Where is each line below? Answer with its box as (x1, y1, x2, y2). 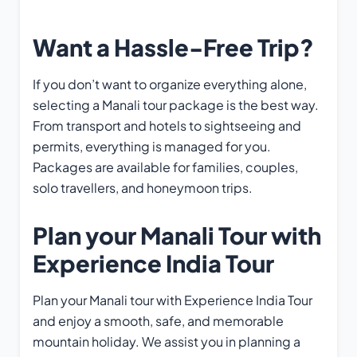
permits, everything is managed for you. (33, 137, 271, 155)
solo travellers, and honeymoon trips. (33, 178, 253, 196)
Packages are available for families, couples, (33, 158, 298, 175)
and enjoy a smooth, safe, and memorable (33, 312, 284, 329)
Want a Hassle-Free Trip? (33, 32, 314, 61)
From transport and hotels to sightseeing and (33, 116, 301, 134)
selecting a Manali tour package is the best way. (33, 96, 319, 113)
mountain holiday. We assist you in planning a (33, 332, 300, 350)
